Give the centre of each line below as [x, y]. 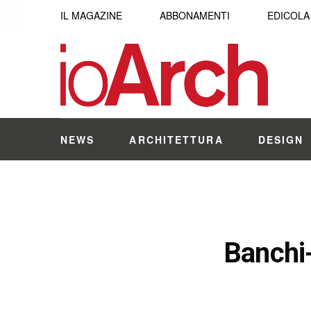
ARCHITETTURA [176, 140]
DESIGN [281, 140]
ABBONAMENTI [195, 15]
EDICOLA [288, 15]
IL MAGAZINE [91, 15]
